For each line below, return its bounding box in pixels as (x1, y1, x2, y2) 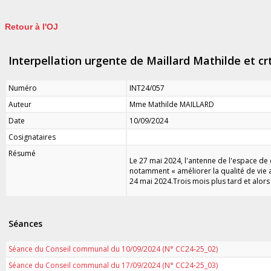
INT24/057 (129, 82, 165, 93)
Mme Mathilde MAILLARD (129, 99, 214, 109)
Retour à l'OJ (5, 22, 58, 32)
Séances (8, 218, 42, 229)
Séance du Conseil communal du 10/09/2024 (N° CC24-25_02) (8, 243, 218, 254)
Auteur (8, 99, 31, 109)
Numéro (8, 82, 37, 93)
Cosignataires (8, 131, 56, 142)
